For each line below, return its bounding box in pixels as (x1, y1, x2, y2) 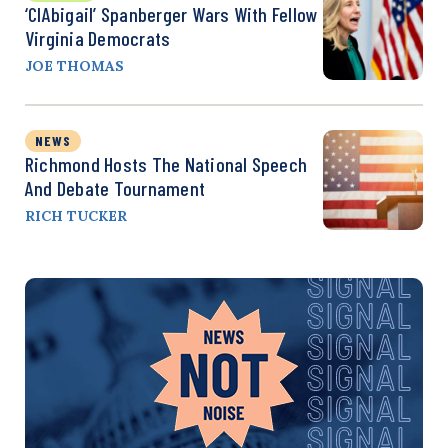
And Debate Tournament (25, 175, 206, 200)
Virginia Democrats (25, 25, 171, 50)
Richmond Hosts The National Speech (25, 151, 308, 176)
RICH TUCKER (25, 206, 127, 225)
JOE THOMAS (25, 56, 124, 75)
